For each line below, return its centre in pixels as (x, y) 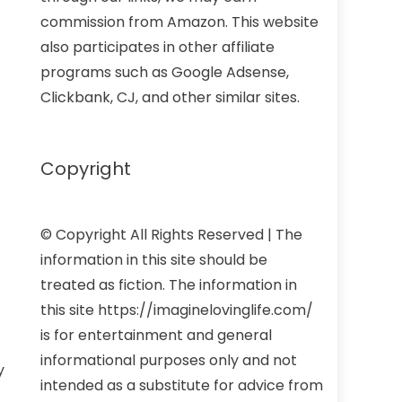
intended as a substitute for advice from (182, 385)
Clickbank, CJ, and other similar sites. (170, 97)
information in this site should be (154, 259)
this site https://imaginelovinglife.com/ (177, 310)
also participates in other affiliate (158, 47)
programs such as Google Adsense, (165, 72)
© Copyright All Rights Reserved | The (172, 234)
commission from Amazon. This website (180, 22)
